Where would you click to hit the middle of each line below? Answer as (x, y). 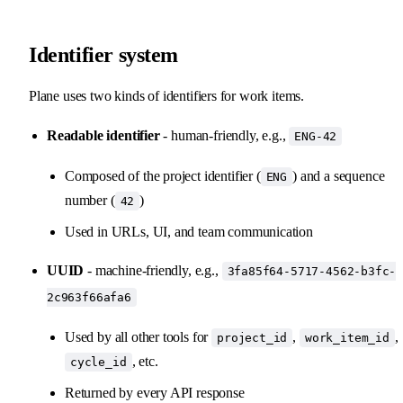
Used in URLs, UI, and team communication (189, 231)
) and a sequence (339, 175)
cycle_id (99, 362)
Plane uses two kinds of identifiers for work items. (167, 95)
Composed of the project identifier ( (163, 175)
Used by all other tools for (139, 336)
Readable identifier (103, 135)
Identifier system (104, 54)
